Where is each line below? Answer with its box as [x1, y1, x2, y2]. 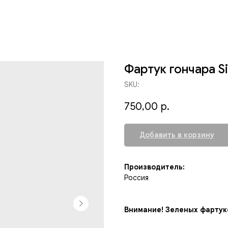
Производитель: [124, 162, 185, 172]
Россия [124, 173, 149, 183]
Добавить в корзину [139, 130, 214, 140]
